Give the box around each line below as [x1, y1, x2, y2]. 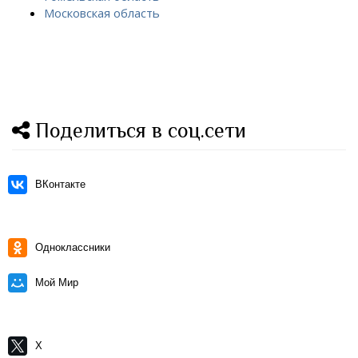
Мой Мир [35, 276, 78, 288]
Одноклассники [35, 241, 110, 253]
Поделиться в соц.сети [30, 118, 246, 142]
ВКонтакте [35, 178, 86, 190]
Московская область [44, 5, 160, 21]
